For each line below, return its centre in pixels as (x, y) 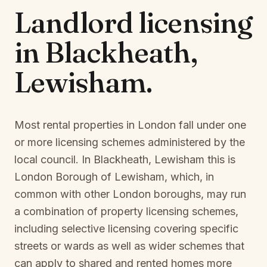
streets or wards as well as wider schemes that (129, 246)
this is (220, 159)
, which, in (189, 177)
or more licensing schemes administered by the (130, 142)
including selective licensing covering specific (126, 229)
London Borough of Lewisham (89, 177)
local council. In (54, 159)
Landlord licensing (133, 22)
